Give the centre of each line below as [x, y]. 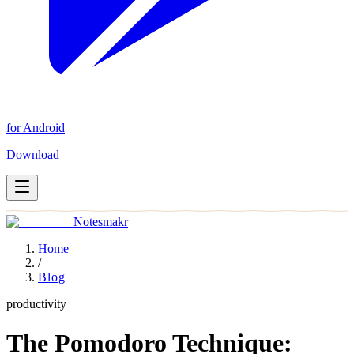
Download [33, 154]
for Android [36, 128]
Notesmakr [101, 222]
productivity [36, 304]
